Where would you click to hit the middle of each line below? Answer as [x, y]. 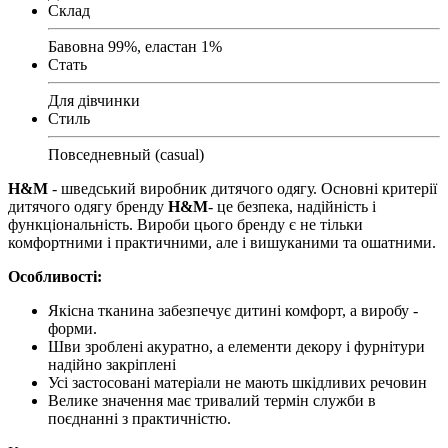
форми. [72, 328]
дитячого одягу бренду [88, 206]
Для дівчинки [94, 100]
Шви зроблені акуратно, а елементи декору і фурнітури [236, 346]
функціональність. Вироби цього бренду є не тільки [185, 224]
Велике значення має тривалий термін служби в [212, 400]
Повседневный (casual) [126, 154]
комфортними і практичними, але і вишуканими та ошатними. [222, 242]
